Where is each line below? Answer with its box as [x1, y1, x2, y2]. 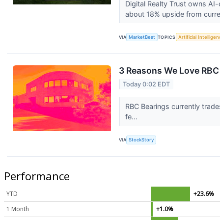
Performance [4, 168, 70, 183]
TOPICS [158, 34, 176, 40]
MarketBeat [129, 34, 156, 40]
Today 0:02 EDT [123, 80, 170, 88]
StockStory [129, 137, 154, 143]
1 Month [6, 204, 29, 213]
